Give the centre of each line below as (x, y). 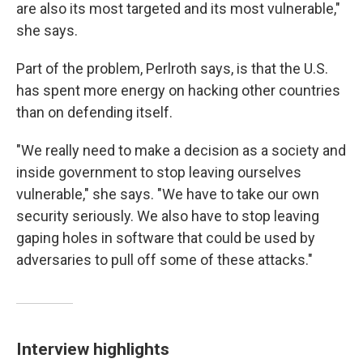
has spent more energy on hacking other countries (178, 91)
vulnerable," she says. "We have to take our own (168, 194)
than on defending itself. (94, 113)
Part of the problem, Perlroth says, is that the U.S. (172, 69)
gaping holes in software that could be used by (166, 238)
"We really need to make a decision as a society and (181, 151)
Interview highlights (93, 349)
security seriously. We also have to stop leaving (168, 216)
